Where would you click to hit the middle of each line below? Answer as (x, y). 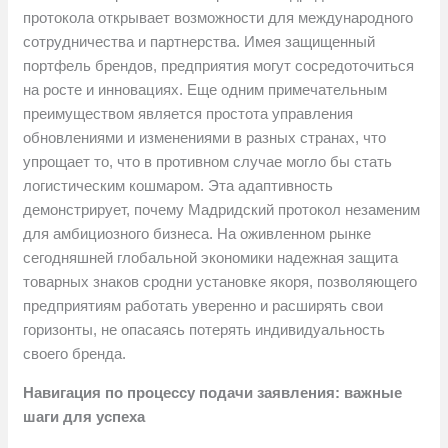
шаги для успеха (84, 417)
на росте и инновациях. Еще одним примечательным (205, 90)
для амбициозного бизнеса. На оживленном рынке (197, 234)
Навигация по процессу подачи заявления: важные (213, 393)
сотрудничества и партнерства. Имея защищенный (199, 42)
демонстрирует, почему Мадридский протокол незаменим (222, 210)
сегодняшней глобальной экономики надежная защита (211, 258)
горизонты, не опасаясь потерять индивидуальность (204, 330)
